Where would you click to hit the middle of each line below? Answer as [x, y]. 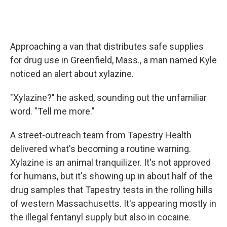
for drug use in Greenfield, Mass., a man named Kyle [113, 60]
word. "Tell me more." [52, 111]
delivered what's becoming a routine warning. [101, 149]
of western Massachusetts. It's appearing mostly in [113, 204]
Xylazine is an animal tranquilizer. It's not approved [110, 163]
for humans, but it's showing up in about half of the [111, 176]
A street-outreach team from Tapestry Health [101, 135]
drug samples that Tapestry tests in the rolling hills [111, 190]
